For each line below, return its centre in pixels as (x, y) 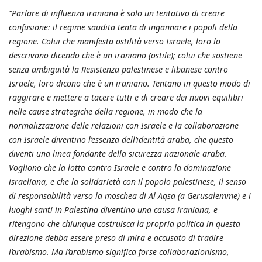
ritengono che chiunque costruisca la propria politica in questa (125, 223)
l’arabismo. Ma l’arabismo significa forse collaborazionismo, (119, 251)
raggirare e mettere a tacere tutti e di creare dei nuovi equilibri (126, 97)
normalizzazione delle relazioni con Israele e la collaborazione (124, 125)
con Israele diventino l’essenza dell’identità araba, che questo (121, 139)
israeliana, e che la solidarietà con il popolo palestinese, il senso (127, 181)
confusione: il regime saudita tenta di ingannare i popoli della (123, 27)
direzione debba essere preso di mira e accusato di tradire (116, 237)
